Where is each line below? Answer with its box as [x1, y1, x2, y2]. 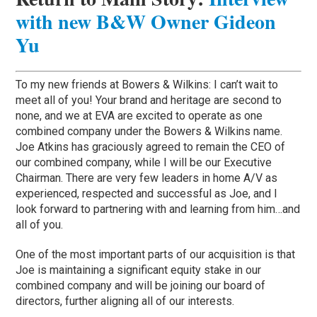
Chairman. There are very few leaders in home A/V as [16, 171, 278, 185]
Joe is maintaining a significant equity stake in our [16, 263, 262, 277]
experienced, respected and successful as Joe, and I [16, 187, 278, 201]
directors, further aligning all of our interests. [16, 294, 235, 309]
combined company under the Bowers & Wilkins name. [16, 125, 283, 139]
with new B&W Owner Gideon [16, 7, 277, 37]
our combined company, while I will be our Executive [16, 156, 272, 170]
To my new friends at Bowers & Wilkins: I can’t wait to [16, 78, 279, 92]
